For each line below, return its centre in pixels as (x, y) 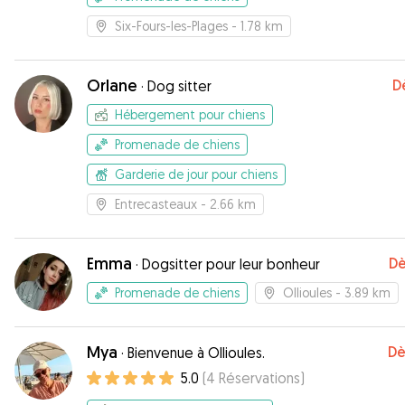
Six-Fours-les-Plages (171, 26)
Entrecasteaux (156, 204)
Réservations (259, 378)
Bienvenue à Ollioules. (196, 353)
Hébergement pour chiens (190, 114)
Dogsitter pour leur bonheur (231, 264)
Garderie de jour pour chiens (196, 174)
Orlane (112, 85)
